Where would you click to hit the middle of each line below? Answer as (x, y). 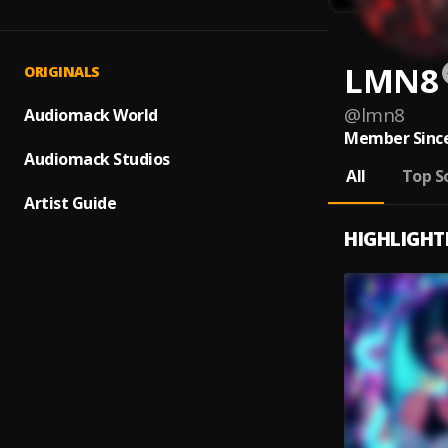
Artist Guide (70, 203)
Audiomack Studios (97, 159)
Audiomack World (91, 115)
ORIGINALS (62, 71)
